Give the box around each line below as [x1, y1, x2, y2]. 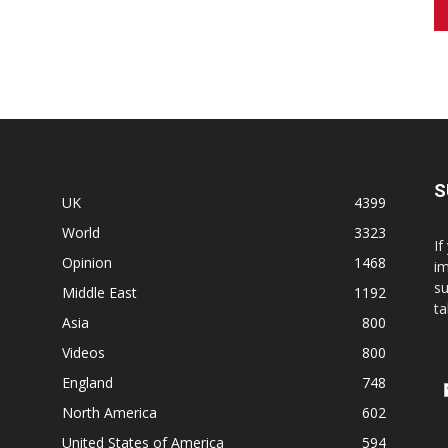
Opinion [62, 253, 112, 273]
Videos [62, 343, 105, 363]
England [62, 373, 113, 393]
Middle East [62, 283, 137, 303]
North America [62, 403, 157, 423]
